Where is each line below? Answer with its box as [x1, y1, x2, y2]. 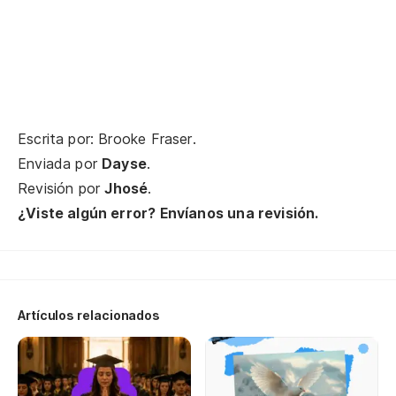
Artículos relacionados [18, 308, 161, 323]
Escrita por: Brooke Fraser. [18, 130, 196, 148]
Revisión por [18, 179, 105, 197]
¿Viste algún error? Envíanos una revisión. [18, 204, 319, 222]
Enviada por [18, 155, 103, 172]
